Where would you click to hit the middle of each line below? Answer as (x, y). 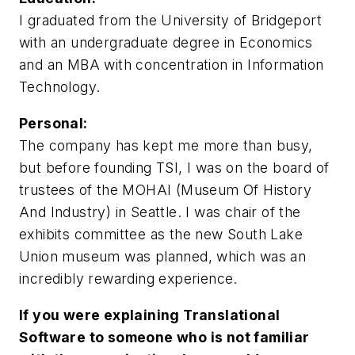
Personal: (53, 123)
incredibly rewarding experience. (128, 278)
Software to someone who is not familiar (164, 337)
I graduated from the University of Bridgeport (170, 21)
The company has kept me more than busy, (166, 145)
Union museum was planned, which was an (163, 256)
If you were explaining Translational (150, 315)
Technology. (60, 87)
